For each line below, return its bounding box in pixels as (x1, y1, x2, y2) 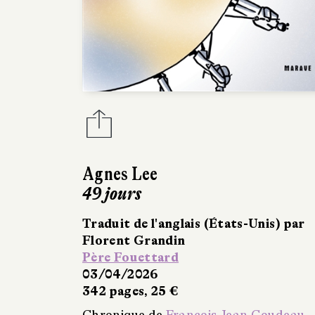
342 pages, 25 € (82, 284, 179, 299)
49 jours (82, 184, 142, 205)
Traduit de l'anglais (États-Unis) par (82, 217, 305, 231)
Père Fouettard (82, 250, 179, 265)
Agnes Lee (82, 164, 158, 185)
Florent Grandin (82, 233, 186, 248)
